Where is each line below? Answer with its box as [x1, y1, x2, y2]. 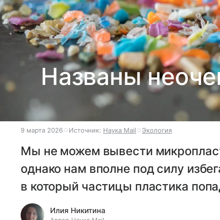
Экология [142, 126, 172, 134]
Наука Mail [103, 126, 136, 134]
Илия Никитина [50, 206, 106, 215]
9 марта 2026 [21, 126, 63, 134]
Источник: [69, 126, 103, 134]
